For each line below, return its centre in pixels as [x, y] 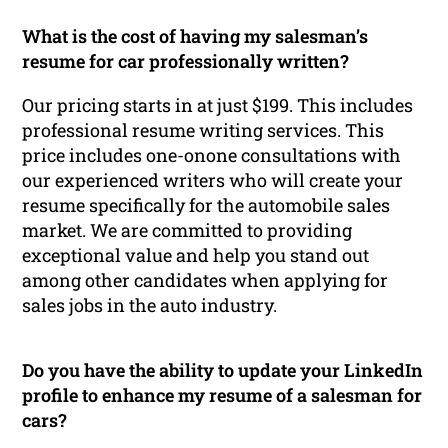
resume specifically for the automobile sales [206, 204]
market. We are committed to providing [187, 229]
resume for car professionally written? [186, 61]
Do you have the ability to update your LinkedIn [223, 369]
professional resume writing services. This [203, 129]
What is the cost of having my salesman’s [195, 36]
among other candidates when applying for [205, 279]
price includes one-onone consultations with [212, 154]
